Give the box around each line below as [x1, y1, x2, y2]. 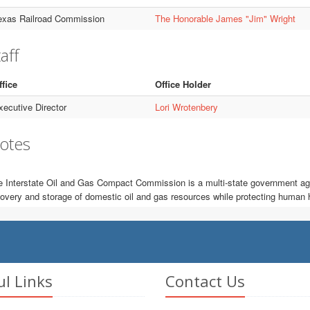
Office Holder [154, 77, 211, 91]
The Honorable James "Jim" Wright [154, 12, 295, 25]
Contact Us [165, 271, 245, 291]
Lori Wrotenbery [154, 100, 218, 113]
